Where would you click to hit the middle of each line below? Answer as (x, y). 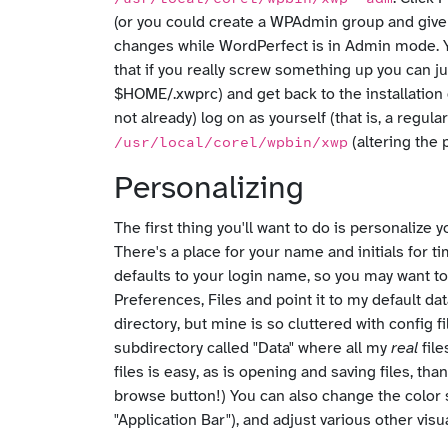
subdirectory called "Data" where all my (252, 348)
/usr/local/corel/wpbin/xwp (231, 143)
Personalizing (209, 189)
